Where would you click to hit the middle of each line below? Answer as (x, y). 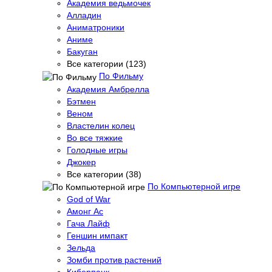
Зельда (81, 247)
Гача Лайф (88, 223)
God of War (89, 199)
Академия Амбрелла (108, 89)
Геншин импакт (97, 235)
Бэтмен (81, 101)
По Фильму (121, 76)
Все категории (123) (107, 64)
